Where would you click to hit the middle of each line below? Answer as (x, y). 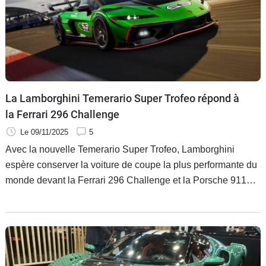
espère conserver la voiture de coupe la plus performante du (131, 164)
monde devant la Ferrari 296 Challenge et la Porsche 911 (126, 180)
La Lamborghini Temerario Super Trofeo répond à (122, 98)
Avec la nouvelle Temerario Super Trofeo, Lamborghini (120, 149)
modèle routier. (37, 211)
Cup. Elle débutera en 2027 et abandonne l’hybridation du (127, 195)
